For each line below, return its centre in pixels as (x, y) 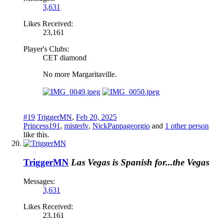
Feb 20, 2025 (96, 117)
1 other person (187, 126)
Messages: (39, 181)
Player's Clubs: (46, 49)
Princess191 (42, 126)
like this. (36, 135)
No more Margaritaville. (80, 74)
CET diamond (65, 58)
